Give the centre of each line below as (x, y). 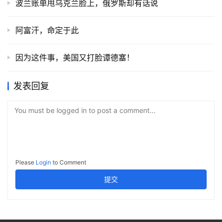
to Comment (69, 163)
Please (26, 163)
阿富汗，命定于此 (47, 30)
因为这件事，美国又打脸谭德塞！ (75, 58)
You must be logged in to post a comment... (85, 111)
